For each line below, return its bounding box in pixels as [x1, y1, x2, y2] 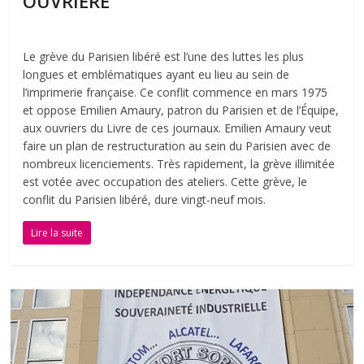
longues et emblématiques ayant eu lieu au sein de [23, 66, 290, 82]
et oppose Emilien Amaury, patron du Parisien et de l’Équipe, [23, 102, 340, 118]
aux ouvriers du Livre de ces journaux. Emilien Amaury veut [23, 119, 332, 136]
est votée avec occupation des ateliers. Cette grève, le [23, 173, 308, 189]
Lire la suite [31, 225, 84, 240]
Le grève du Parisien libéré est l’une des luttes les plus [23, 48, 305, 64]
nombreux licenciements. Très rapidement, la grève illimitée [23, 155, 336, 171]
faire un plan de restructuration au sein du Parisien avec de [23, 137, 331, 154]
